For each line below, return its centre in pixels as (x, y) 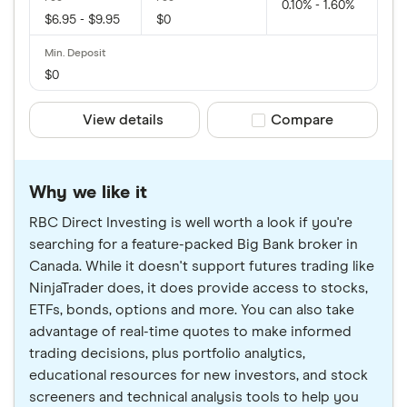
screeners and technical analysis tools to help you (194, 397)
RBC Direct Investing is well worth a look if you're (191, 223)
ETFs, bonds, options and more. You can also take (192, 310)
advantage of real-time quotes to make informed (190, 332)
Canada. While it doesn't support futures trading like (202, 266)
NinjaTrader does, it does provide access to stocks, (199, 288)
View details (124, 120)
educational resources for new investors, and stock (199, 375)
